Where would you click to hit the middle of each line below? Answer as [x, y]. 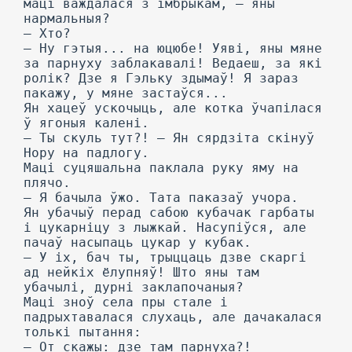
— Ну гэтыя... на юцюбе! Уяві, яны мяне [173, 48]
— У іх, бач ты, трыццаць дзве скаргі [165, 257]
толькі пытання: [82, 332]
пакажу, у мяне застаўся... [126, 93]
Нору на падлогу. [86, 153]
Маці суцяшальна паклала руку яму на [161, 168]
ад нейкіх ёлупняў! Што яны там [141, 272]
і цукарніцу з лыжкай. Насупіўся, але [165, 227]
